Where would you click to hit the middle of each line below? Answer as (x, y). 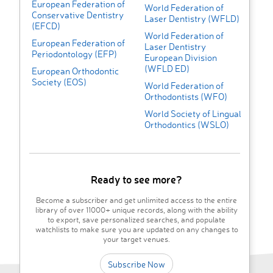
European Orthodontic (75, 71)
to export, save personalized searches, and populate (136, 220)
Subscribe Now (136, 264)
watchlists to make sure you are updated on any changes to (136, 229)
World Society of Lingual (193, 114)
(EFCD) (46, 26)
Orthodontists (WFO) (186, 97)
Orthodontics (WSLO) (186, 125)
